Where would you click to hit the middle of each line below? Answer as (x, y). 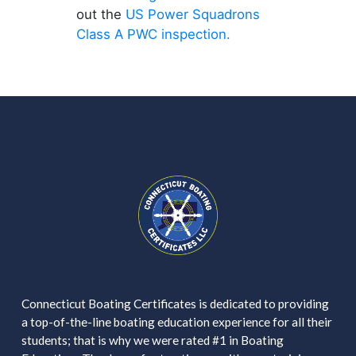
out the (101, 15)
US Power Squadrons (192, 15)
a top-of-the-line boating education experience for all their (176, 322)
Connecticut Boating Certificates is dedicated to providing (175, 304)
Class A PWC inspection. (157, 35)
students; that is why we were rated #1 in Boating (152, 341)
